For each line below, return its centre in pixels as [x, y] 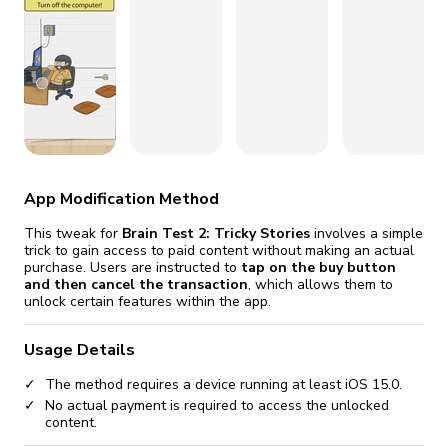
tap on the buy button [318, 267]
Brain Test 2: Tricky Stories [216, 233]
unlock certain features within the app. [147, 301]
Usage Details [79, 350]
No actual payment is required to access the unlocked [217, 405]
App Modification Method [121, 198]
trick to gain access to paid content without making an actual [219, 250]
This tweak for [73, 233]
